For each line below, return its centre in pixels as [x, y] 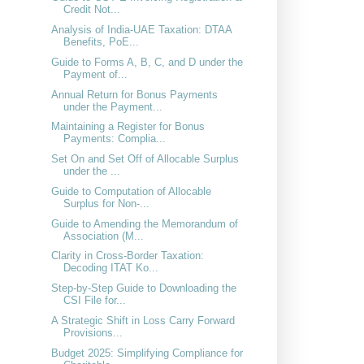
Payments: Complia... [115, 139]
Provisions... [93, 332]
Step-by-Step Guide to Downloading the [144, 288]
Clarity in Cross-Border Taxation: [128, 256]
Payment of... [96, 74]
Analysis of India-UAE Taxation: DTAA [142, 30]
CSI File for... [95, 301]
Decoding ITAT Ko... [111, 268]
